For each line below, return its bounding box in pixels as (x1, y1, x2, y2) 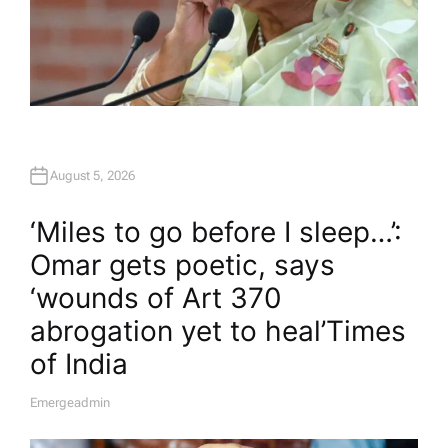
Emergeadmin (30, 394, 110, 410)
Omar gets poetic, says (30, 247, 335, 282)
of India (30, 346, 128, 381)
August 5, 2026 (50, 168, 135, 184)
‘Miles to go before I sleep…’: (30, 214, 402, 249)
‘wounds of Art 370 (30, 280, 282, 315)
